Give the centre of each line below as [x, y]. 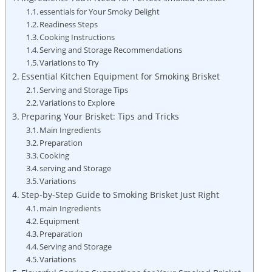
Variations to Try [70, 62]
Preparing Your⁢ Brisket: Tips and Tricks [100, 116]
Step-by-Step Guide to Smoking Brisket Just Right [120, 194]
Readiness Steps [69, 24]
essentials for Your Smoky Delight [100, 11]
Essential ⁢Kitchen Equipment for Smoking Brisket [120, 76]
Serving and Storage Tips [84, 90]
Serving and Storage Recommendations [111, 49]
